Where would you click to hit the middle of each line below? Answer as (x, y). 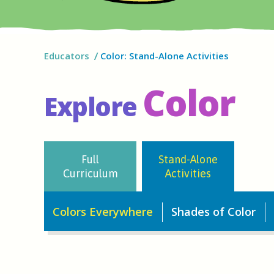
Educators (67, 55)
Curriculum (90, 173)
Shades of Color (214, 212)
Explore (91, 106)
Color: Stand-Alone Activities (164, 55)
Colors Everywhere (103, 212)
